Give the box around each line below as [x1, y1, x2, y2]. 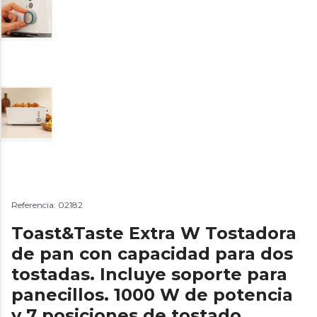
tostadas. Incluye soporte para [11, 263, 287, 284]
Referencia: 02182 [11, 199, 83, 210]
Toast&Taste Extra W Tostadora [11, 222, 296, 243]
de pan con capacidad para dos [11, 243, 293, 264]
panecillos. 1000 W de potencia [11, 284, 293, 305]
